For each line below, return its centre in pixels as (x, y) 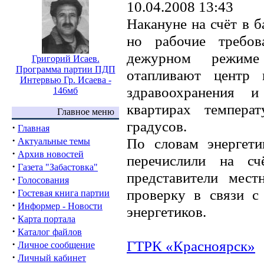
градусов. (157, 126)
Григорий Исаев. (65, 59)
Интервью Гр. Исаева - (65, 80)
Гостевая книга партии (64, 193)
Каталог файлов (50, 232)
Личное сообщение (56, 245)
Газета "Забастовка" (58, 167)
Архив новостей (51, 154)
